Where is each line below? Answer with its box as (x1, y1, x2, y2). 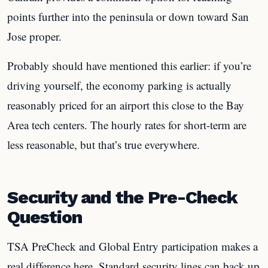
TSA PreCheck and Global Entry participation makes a (7, 239, 258, 254)
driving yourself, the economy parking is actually (7, 77, 232, 93)
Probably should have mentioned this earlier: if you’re (7, 57, 251, 73)
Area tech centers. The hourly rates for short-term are (7, 117, 246, 132)
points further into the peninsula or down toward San (7, 8, 249, 24)
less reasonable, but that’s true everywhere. (7, 136, 200, 152)
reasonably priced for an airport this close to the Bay (7, 97, 244, 112)
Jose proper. (7, 28, 62, 44)
